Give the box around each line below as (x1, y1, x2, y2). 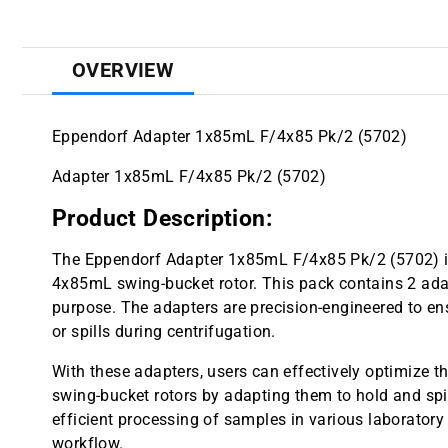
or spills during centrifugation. (52, 322, 276, 342)
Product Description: (52, 205, 272, 233)
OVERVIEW (72, 58, 175, 83)
